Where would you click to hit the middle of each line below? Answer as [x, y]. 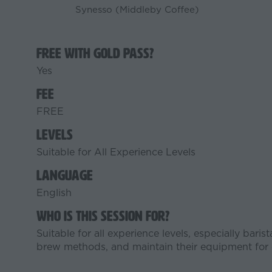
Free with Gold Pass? [95, 54]
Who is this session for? [103, 216]
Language [65, 176]
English [54, 193]
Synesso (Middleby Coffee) [137, 10]
